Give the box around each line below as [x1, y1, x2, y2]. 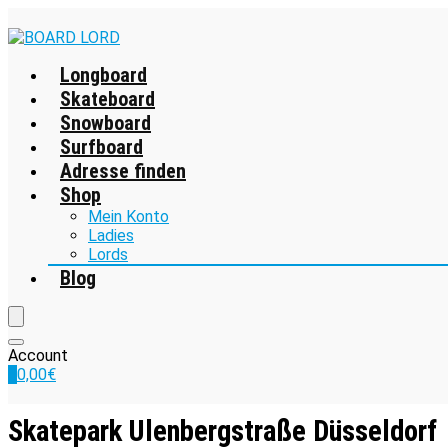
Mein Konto [88, 207, 169, 226]
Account [8, 346, 68, 365]
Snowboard [60, 111, 151, 135]
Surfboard [60, 135, 143, 159]
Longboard [60, 63, 147, 87]
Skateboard [60, 87, 155, 111]
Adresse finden [60, 159, 186, 183]
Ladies [88, 226, 134, 245]
